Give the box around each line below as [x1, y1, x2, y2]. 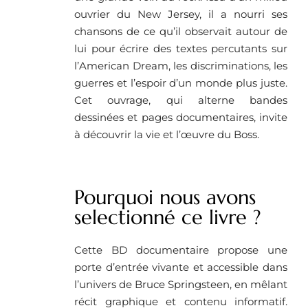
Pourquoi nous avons [74, 184, 256, 210]
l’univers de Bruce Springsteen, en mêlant [74, 277, 287, 291]
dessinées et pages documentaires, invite [74, 110, 287, 124]
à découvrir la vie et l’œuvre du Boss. [74, 127, 259, 141]
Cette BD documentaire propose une [74, 243, 287, 256]
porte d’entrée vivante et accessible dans [74, 260, 287, 274]
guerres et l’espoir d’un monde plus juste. [74, 76, 287, 89]
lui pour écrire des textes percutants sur [74, 41, 287, 55]
